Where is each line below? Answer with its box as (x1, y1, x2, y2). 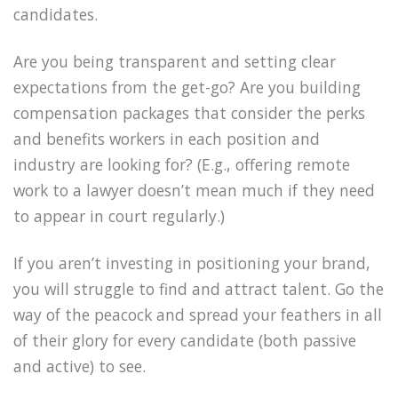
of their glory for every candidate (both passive (13, 329, 356, 351)
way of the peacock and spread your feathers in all (13, 303, 382, 325)
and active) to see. (13, 354, 146, 377)
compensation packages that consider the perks (13, 101, 365, 123)
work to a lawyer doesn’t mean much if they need (13, 179, 375, 201)
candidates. (13, 4, 98, 26)
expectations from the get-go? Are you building (13, 76, 361, 98)
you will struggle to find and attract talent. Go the (13, 277, 384, 299)
